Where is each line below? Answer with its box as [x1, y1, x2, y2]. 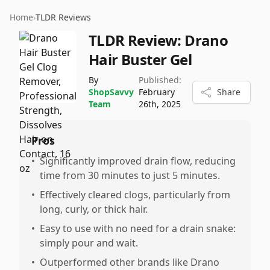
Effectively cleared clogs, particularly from [40, 188, 230, 201]
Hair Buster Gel [89, 49, 192, 69]
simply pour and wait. [40, 236, 138, 250]
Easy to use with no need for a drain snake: [40, 222, 236, 235]
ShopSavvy [89, 86, 134, 98]
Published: [139, 74, 181, 86]
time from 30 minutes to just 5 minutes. [40, 169, 220, 182]
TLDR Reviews [36, 11, 91, 23]
